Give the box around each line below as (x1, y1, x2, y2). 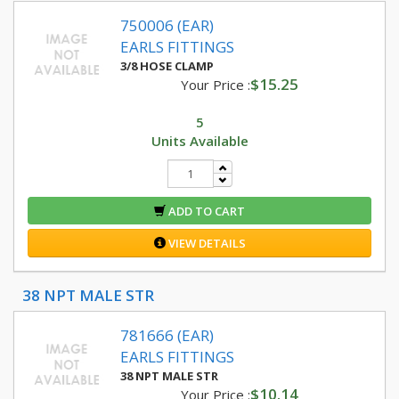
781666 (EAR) (120, 325, 214, 346)
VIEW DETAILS (165, 235, 246, 251)
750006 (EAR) (120, 15, 214, 36)
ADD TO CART (166, 203, 245, 219)
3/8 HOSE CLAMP (120, 58, 214, 74)
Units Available (151, 132, 248, 150)
